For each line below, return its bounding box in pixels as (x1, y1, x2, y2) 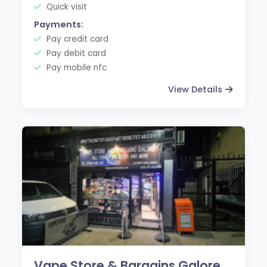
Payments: (34, 18, 84, 30)
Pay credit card (44, 33, 109, 45)
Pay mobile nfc (44, 61, 107, 73)
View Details (167, 83, 222, 95)
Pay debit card (44, 47, 107, 59)
